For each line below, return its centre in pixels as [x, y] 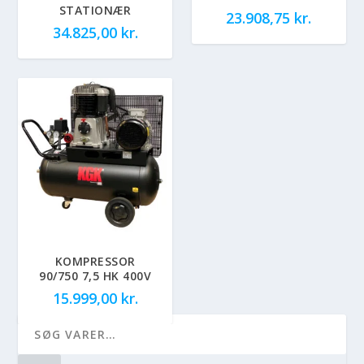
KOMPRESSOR [95, 261]
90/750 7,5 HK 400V [95, 275]
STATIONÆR [95, 11]
